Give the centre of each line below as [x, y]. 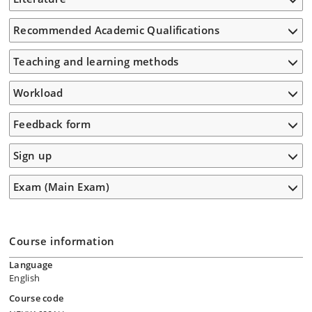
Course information [62, 241]
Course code [37, 298]
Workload [38, 93]
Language [31, 265]
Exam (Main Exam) [61, 187]
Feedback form [52, 124]
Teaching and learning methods [96, 61]
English [25, 278]
